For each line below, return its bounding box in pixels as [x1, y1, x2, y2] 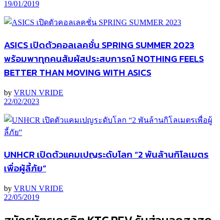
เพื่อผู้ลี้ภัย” [4, 161, 46, 175]
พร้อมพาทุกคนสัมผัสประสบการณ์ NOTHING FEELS [4, 52, 204, 66]
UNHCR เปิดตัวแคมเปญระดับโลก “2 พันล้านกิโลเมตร [4, 147, 209, 162]
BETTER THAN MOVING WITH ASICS [4, 65, 151, 80]
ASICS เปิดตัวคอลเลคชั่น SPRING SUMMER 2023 [4, 38, 194, 52]
